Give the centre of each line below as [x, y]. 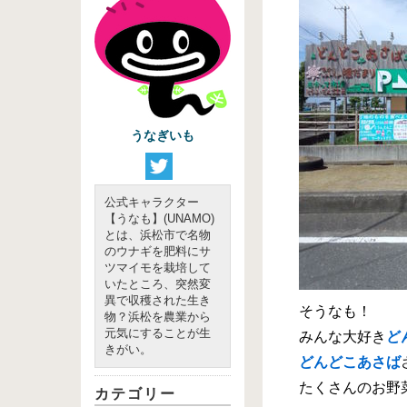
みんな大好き [342, 337]
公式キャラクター [152, 202]
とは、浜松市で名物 [158, 235]
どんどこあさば [350, 362]
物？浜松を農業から [158, 317]
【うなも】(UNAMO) [159, 218]
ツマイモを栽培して [158, 268]
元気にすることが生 [158, 333]
